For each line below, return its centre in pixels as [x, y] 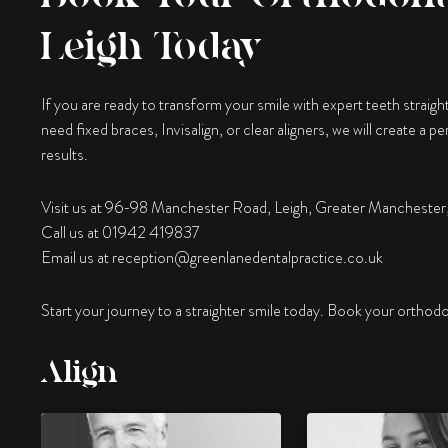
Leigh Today [151, 45]
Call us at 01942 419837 [120, 232]
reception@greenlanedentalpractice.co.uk [247, 257]
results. [64, 154]
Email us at [76, 257]
